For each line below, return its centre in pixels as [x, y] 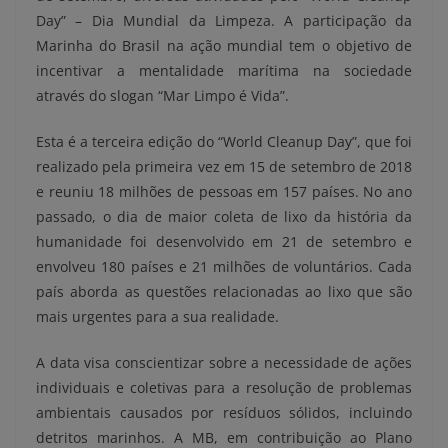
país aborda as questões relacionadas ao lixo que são [224, 292]
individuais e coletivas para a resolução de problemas [224, 388]
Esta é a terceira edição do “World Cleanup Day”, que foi [224, 142]
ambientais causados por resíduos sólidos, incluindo [224, 413]
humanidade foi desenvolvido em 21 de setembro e [224, 242]
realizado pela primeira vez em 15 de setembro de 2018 [224, 167]
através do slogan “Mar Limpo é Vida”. [162, 96]
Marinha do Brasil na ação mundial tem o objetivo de [224, 46]
